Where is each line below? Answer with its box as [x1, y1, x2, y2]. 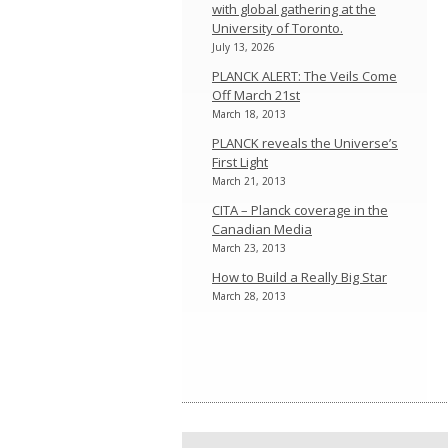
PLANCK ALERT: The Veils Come [212, 67, 397, 85]
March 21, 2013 [212, 174, 286, 188]
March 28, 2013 [212, 289, 286, 303]
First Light [212, 153, 268, 171]
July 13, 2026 [212, 40, 275, 54]
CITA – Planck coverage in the [212, 201, 388, 219]
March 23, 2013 [212, 241, 286, 255]
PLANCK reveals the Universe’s [212, 134, 398, 152]
